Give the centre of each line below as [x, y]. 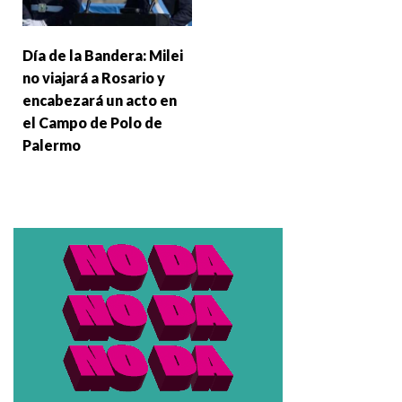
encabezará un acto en [100, 100]
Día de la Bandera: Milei [103, 55]
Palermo [52, 144]
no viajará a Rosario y [94, 77]
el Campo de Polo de [92, 122]
